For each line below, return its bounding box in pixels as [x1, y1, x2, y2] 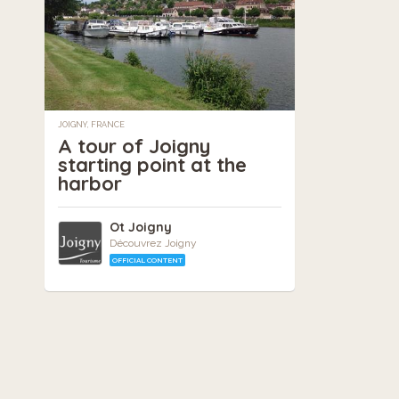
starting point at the [58, 151, 247, 177]
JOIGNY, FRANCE [58, 119, 125, 129]
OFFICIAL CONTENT [112, 255, 183, 265]
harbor [58, 170, 122, 196]
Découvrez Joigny [110, 236, 198, 249]
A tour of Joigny [58, 133, 210, 159]
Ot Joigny [110, 218, 173, 235]
